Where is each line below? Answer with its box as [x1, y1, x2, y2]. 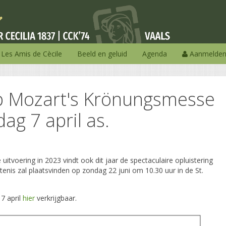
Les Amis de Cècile [1, 48, 62, 59]
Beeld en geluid [77, 48, 127, 59]
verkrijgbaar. [35, 193, 77, 203]
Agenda [142, 48, 167, 59]
